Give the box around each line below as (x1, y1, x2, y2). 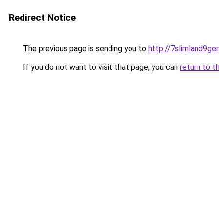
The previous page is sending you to (21, 44, 148, 53)
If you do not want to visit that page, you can (21, 63, 180, 72)
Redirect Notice (9, 12, 76, 23)
